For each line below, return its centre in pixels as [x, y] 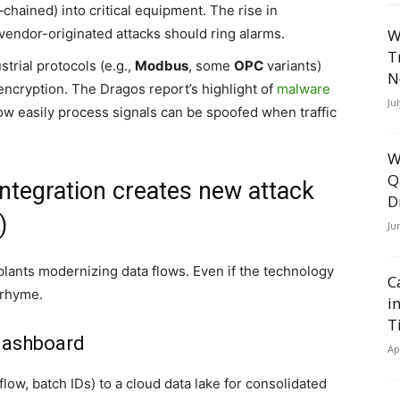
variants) [292, 66]
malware [304, 89]
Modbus [162, 66]
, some [211, 66]
